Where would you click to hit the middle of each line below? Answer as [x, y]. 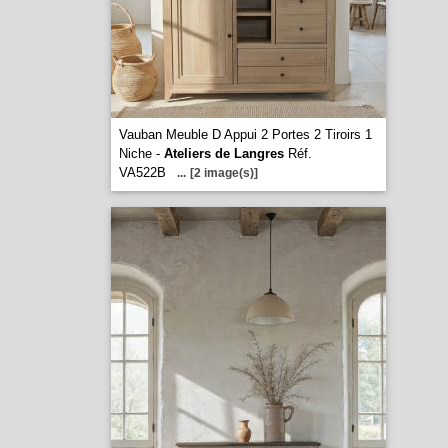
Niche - [141, 153]
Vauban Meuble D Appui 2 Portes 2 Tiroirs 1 [245, 134]
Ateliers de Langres [223, 153]
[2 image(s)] [223, 173]
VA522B [142, 172]
